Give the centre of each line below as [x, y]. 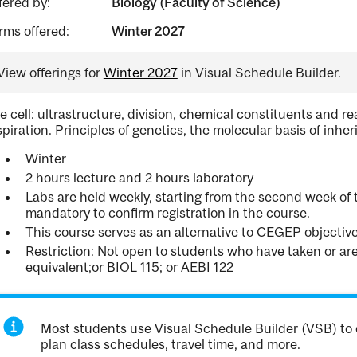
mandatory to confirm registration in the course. [167, 213]
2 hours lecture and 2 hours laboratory [139, 178]
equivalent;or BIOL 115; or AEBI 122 [129, 267]
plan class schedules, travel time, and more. [171, 344]
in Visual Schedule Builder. [259, 73]
